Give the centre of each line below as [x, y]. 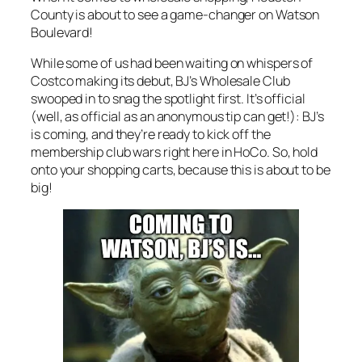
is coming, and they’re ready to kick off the [151, 135]
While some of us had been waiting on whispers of [172, 63]
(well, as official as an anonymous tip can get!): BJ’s [177, 117]
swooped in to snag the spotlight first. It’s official [168, 99]
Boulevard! [62, 32]
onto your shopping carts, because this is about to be [181, 170]
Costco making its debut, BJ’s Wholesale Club [160, 81]
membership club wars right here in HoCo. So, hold [175, 152]
